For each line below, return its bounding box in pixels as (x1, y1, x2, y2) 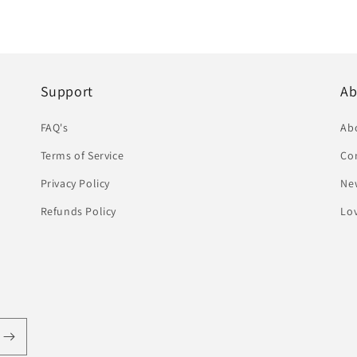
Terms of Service (40, 148, 124, 163)
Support (40, 82, 93, 100)
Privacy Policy (40, 176, 111, 190)
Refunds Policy (40, 204, 117, 218)
